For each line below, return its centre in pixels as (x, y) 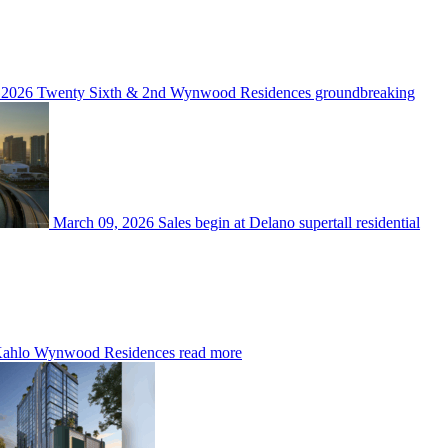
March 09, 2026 (103, 222)
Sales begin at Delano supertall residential (289, 222)
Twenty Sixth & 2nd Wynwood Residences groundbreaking (226, 92)
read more (210, 352)
